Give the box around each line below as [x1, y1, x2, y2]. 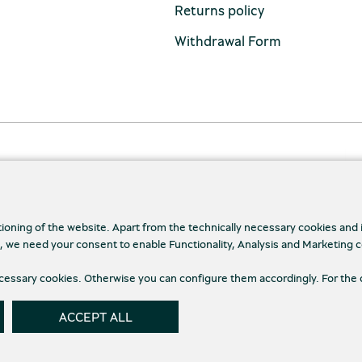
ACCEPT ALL [58, 308, 133, 326]
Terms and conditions [82, 269, 202, 286]
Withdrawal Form [175, 32, 282, 51]
